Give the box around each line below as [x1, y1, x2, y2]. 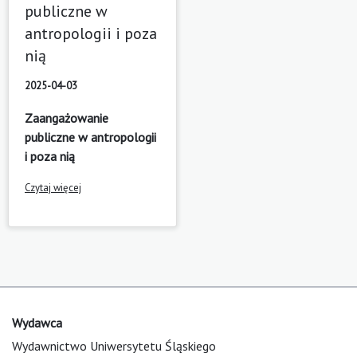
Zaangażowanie [25, 109, 108, 126]
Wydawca [12, 314, 62, 331]
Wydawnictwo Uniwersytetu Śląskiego [12, 337, 216, 354]
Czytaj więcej [25, 180, 81, 194]
